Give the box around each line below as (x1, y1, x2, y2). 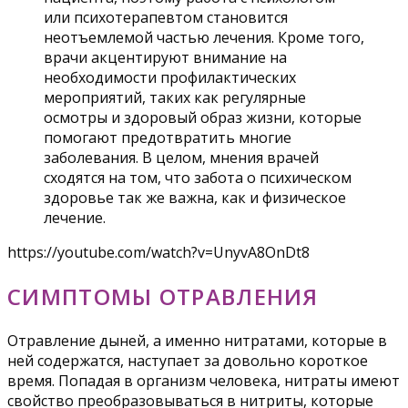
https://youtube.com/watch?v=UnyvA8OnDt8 (7, 241, 310, 262)
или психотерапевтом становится (44, 6, 288, 27)
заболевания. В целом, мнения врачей (44, 147, 319, 168)
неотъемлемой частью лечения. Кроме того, (44, 26, 364, 47)
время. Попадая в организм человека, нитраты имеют (7, 371, 400, 392)
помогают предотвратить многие (44, 127, 291, 148)
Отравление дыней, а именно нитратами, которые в (7, 331, 387, 352)
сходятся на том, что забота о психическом (44, 167, 352, 188)
